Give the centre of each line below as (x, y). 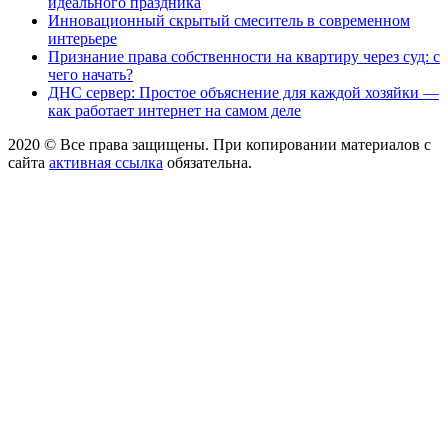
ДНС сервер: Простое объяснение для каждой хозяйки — (243, 93)
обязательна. (207, 163)
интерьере (82, 39)
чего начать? (90, 75)
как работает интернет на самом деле (174, 111)
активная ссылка (106, 163)
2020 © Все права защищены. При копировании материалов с (219, 145)
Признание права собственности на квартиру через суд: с (244, 57)
